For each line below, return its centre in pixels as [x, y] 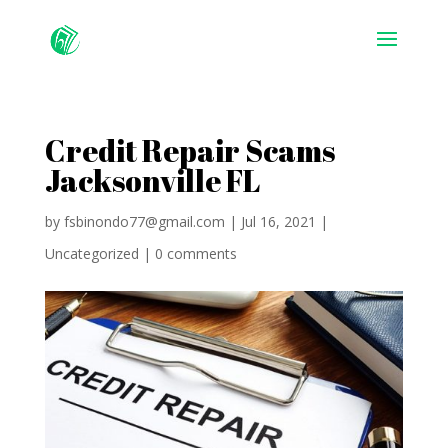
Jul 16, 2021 [278, 221]
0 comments [195, 253]
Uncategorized [91, 253]
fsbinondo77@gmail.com [144, 221]
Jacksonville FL [152, 180]
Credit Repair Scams [189, 150]
